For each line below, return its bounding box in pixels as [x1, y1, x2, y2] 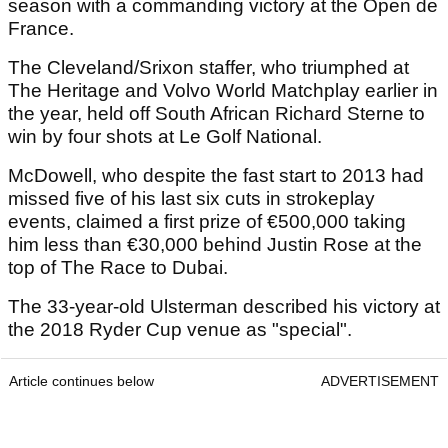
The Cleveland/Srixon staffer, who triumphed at [8, 57, 409, 79]
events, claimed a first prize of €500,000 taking [8, 211, 406, 233]
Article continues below [9, 373, 154, 390]
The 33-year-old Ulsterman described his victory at [8, 296, 440, 318]
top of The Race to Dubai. [8, 257, 228, 279]
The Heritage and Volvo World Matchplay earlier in [8, 80, 438, 102]
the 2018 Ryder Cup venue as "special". [8, 319, 352, 341]
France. [8, 18, 74, 40]
